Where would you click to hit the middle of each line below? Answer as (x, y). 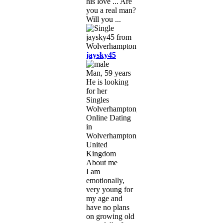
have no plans (108, 207)
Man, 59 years (109, 73)
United (97, 144)
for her (97, 91)
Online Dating (109, 117)
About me (102, 162)
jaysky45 (101, 55)
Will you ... (104, 19)
